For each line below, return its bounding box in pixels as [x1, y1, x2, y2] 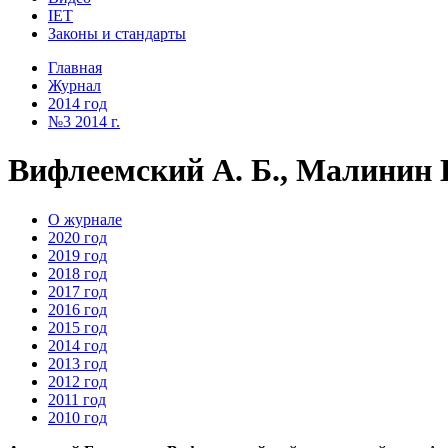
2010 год [48, 408, 107, 426]
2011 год [48, 390, 106, 408]
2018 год [48, 264, 107, 282]
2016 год [48, 300, 107, 318]
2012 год [48, 372, 107, 390]
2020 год [48, 228, 107, 246]
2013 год [48, 354, 107, 372]
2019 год [48, 246, 107, 264]
